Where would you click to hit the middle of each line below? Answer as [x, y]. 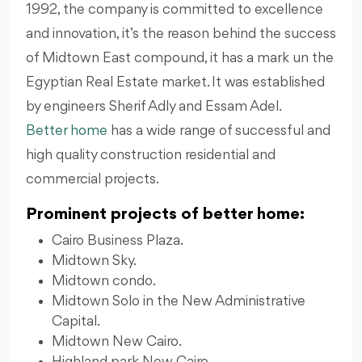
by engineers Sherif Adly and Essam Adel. [153, 106]
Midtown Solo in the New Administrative [179, 301]
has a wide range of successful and [219, 130]
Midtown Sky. [94, 261]
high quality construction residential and [151, 155]
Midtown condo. [104, 281]
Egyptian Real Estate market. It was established [175, 82]
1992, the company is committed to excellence [175, 9]
